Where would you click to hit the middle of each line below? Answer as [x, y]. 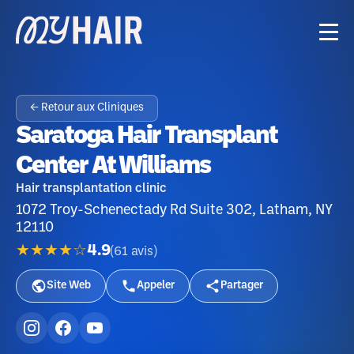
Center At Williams [113, 166]
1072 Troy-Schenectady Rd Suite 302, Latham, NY [174, 210]
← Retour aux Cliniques [87, 108]
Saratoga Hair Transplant [147, 136]
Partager [242, 286]
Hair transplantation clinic [91, 188]
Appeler [156, 286]
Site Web [69, 286]
